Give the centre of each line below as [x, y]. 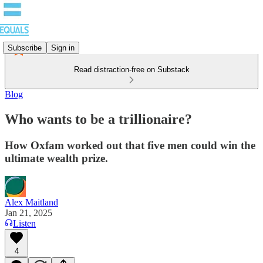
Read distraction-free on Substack [131, 70]
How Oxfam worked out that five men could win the [130, 145]
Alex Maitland [31, 202]
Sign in [63, 48]
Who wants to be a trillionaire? [98, 119]
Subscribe [25, 48]
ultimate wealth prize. [56, 158]
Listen [24, 223]
